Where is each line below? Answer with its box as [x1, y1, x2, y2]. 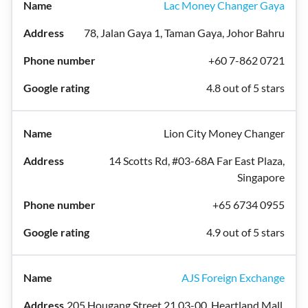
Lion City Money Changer [164, 126, 285, 140]
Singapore [237, 170, 285, 184]
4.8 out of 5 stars [206, 81, 285, 94]
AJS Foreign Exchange [181, 271, 285, 284]
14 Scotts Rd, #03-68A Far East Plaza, [109, 154, 285, 167]
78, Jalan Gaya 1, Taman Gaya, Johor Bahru [84, 26, 285, 39]
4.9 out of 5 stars [206, 225, 285, 239]
